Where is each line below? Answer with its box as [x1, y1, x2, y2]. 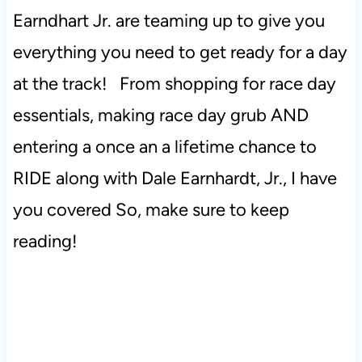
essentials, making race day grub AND [12, 104, 309, 127]
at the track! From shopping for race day [12, 73, 336, 95]
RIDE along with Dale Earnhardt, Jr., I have [12, 167, 337, 190]
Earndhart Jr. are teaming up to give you [12, 10, 325, 32]
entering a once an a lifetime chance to [12, 136, 317, 158]
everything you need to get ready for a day [12, 41, 347, 64]
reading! [12, 230, 82, 253]
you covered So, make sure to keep [12, 199, 289, 221]
